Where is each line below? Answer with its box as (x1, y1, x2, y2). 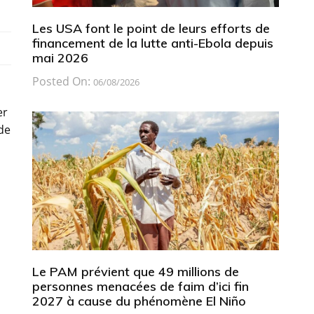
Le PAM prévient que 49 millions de (32, 263, 239, 280)
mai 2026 (32, 49, 88, 66)
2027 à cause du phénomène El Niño (32, 292, 246, 309)
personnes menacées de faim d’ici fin (32, 278, 249, 294)
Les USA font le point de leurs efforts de (32, 20, 270, 36)
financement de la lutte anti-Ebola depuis (32, 34, 273, 51)
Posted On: (32, 73, 93, 89)
